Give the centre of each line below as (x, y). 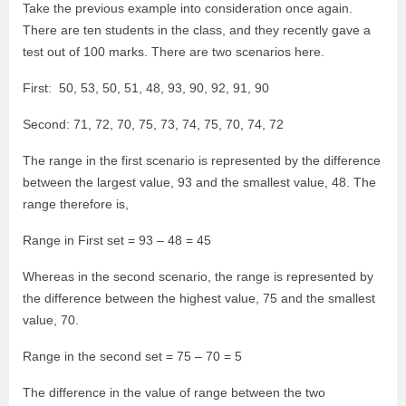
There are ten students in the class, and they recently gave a (197, 30)
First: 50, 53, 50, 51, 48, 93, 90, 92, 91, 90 (146, 88)
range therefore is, (76, 204)
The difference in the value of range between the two (174, 393)
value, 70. (51, 320)
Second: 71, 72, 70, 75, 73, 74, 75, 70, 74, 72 (153, 125)
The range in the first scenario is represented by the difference (202, 161)
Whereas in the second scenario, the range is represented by (198, 277)
